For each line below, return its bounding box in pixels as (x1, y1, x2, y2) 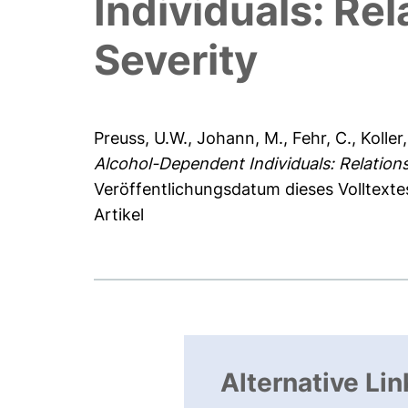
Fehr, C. (292, 128, 352, 148)
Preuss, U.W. (94, 128, 189, 148)
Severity (94, 35, 259, 86)
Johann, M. (197, 128, 284, 148)
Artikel (94, 205, 145, 225)
